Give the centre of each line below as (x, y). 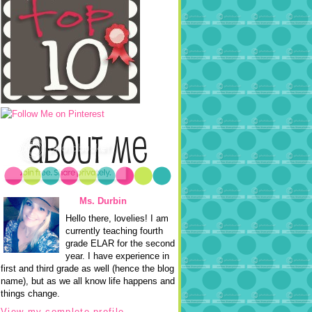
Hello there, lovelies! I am (117, 218)
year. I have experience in (117, 256)
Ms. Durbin (103, 201)
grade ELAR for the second (120, 243)
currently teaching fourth (114, 231)
